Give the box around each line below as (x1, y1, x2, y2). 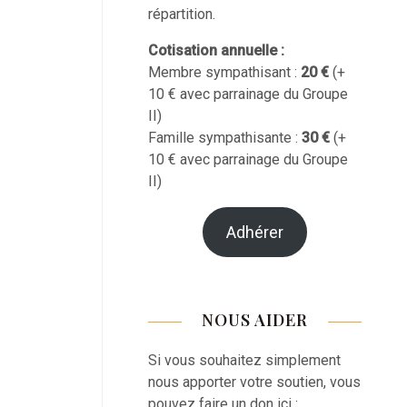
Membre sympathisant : (148, 64, 301, 81)
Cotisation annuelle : (148, 42, 284, 59)
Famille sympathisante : (148, 129, 302, 146)
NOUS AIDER (202, 309, 308, 331)
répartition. (148, 5, 215, 23)
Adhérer (226, 223, 283, 242)
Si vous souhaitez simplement (148, 352, 341, 369)
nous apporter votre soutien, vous (148, 373, 361, 391)
